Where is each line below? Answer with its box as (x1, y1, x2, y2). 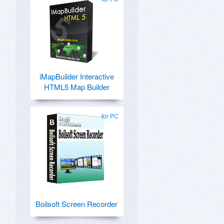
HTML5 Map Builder (43, 81, 109, 92)
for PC (101, 111, 118, 120)
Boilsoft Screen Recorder (35, 198, 117, 209)
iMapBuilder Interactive (39, 71, 114, 81)
